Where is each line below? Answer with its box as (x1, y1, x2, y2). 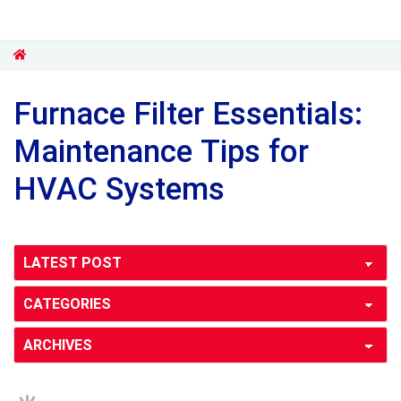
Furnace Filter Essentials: (13, 96, 363, 132)
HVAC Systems (13, 171, 225, 208)
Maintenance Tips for (13, 133, 309, 170)
